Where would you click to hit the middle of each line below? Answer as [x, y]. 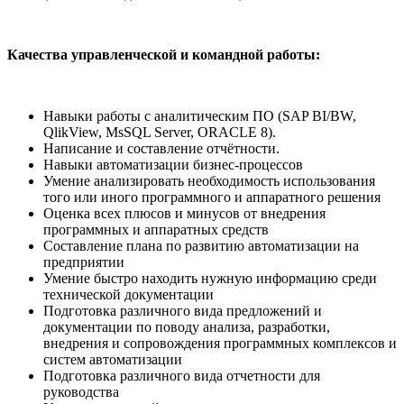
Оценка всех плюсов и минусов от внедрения [184, 214]
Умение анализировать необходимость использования [209, 181]
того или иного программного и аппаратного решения [212, 197]
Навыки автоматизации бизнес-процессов [173, 165]
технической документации [129, 295]
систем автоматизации [115, 360]
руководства [81, 392]
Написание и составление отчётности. [161, 149]
